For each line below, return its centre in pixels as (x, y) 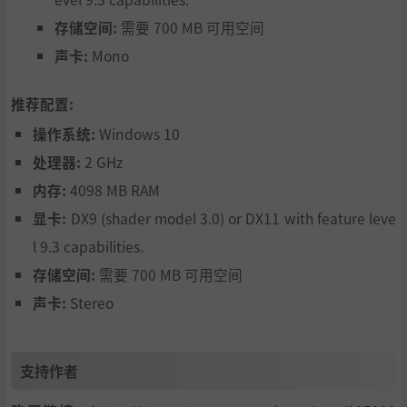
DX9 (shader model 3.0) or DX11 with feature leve (232, 218)
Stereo (90, 303)
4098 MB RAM (113, 190)
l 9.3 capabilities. (88, 247)
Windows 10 (138, 134)
